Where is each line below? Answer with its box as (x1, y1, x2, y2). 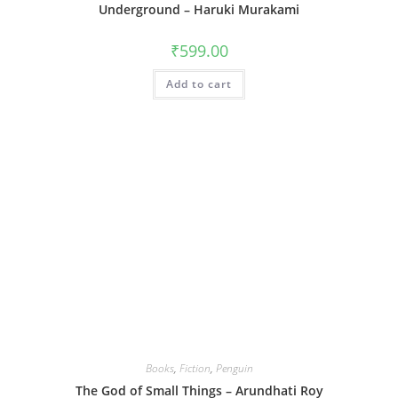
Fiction (179, 361, 211, 377)
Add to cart (166, 76, 232, 92)
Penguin (215, 361, 253, 377)
